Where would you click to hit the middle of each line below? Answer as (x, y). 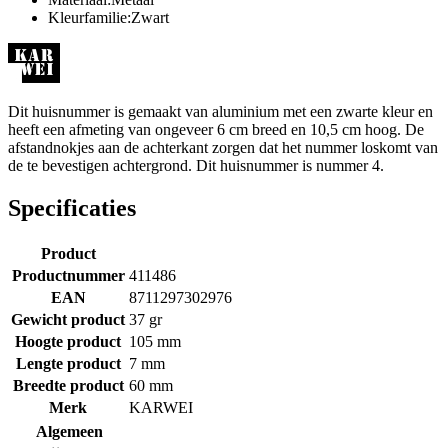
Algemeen (69, 431)
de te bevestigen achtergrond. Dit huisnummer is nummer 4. (196, 165)
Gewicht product (68, 319)
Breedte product (68, 385)
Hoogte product (68, 341)
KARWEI (161, 407)
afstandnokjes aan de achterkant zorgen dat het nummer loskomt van (223, 147)
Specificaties (72, 207)
